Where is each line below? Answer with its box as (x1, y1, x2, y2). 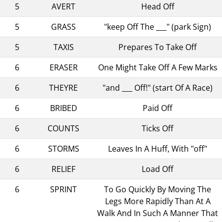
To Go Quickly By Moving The (104, 183, 211, 195)
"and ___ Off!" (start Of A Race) (103, 82, 213, 93)
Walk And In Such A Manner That (97, 207, 218, 219)
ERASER (49, 61, 78, 73)
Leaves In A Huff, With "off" (108, 143, 207, 154)
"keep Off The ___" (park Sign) (104, 21, 211, 32)
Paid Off (143, 102, 172, 113)
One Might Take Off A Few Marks (98, 61, 218, 73)
